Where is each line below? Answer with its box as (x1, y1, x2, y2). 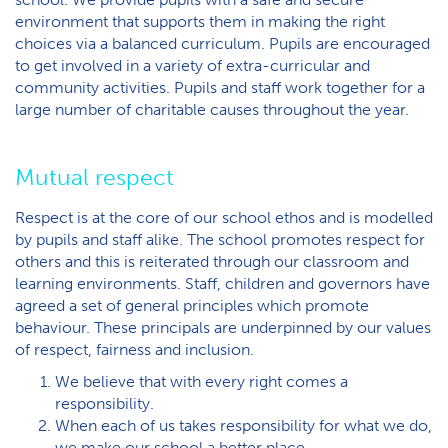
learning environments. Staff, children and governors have (15, 274, 430, 293)
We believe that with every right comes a (55, 372, 348, 391)
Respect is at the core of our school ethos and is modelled (15, 208, 433, 227)
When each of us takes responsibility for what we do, (55, 416, 432, 435)
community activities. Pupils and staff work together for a (15, 78, 425, 97)
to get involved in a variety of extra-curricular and (15, 56, 370, 75)
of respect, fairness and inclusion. (15, 340, 254, 359)
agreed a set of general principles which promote (15, 296, 369, 315)
